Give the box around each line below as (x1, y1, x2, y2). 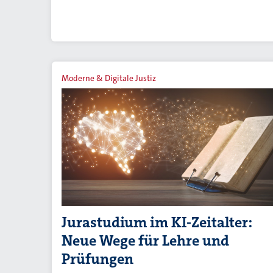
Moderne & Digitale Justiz (62, 73, 156, 83)
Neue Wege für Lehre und (62, 230, 229, 250)
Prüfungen (62, 249, 133, 269)
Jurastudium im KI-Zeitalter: (62, 212, 252, 232)
